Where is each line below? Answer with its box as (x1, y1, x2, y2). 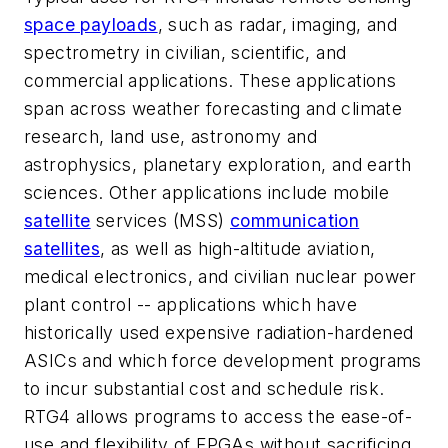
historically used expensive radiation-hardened (24, 322, 414, 344)
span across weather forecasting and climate (24, 98, 403, 120)
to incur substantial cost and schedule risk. (24, 378, 385, 400)
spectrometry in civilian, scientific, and (24, 42, 347, 64)
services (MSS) (90, 210, 231, 232)
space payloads (24, 14, 158, 36)
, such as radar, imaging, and (157, 14, 398, 36)
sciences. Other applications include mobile (24, 182, 390, 204)
